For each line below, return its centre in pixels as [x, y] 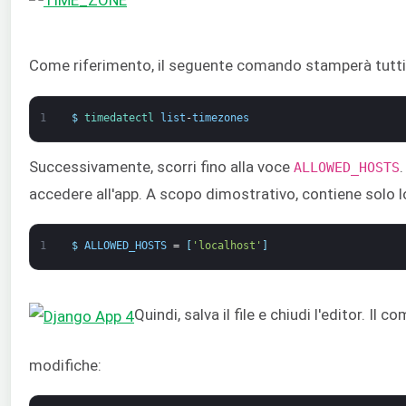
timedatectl [122, 117]
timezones [220, 117]
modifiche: [65, 366]
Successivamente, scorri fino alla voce [161, 166]
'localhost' [227, 246]
